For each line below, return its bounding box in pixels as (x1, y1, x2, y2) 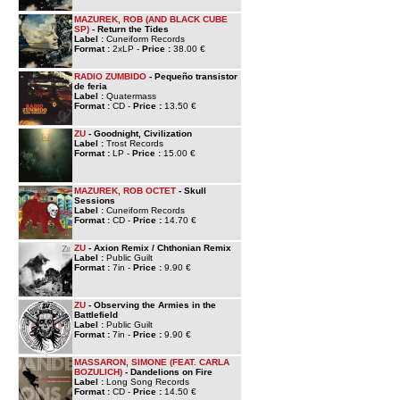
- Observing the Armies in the (86, 300, 216, 310)
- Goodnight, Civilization (86, 129, 192, 138)
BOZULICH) (74, 367, 122, 377)
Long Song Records (106, 377, 189, 387)
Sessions (74, 196, 115, 205)
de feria (74, 81, 107, 91)
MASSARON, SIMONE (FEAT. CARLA (74, 357, 229, 367)
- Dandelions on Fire (122, 367, 212, 377)
